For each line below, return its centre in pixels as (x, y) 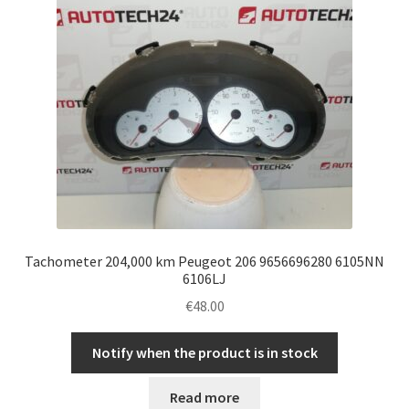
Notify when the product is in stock (204, 353)
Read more (204, 397)
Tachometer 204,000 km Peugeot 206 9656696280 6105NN (204, 261)
